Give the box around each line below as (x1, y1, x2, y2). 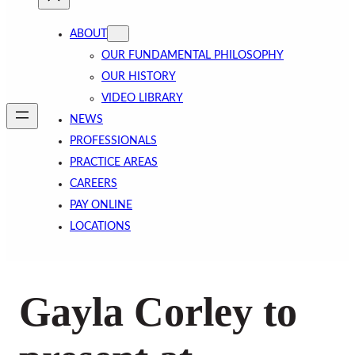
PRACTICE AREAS (70, 156, 158, 168)
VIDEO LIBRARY (101, 92, 183, 104)
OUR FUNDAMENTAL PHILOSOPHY (101, 49, 284, 61)
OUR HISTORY (101, 71, 176, 82)
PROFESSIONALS (70, 135, 157, 147)
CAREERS (70, 177, 117, 189)
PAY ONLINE (70, 199, 132, 211)
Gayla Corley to (19, 289, 297, 335)
